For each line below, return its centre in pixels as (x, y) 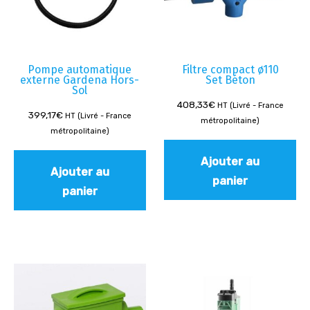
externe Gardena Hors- (80, 80)
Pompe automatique (80, 69)
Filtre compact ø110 (230, 69)
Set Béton (230, 80)
